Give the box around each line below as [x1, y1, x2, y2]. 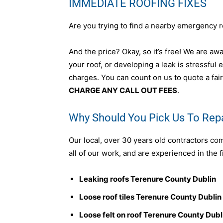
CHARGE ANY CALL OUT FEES [69, 85, 177, 95]
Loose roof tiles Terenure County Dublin [79, 192, 222, 202]
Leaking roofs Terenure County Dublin [79, 174, 216, 184]
